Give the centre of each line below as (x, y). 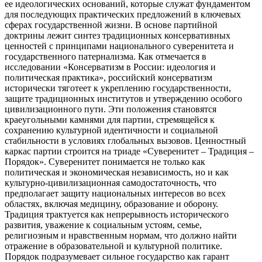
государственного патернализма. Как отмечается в (106, 56)
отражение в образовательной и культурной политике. (113, 246)
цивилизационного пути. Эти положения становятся (111, 109)
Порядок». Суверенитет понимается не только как (105, 161)
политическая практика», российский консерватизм (108, 77)
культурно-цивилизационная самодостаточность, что (111, 182)
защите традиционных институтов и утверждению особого (123, 98)
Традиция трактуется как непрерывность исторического (117, 214)
